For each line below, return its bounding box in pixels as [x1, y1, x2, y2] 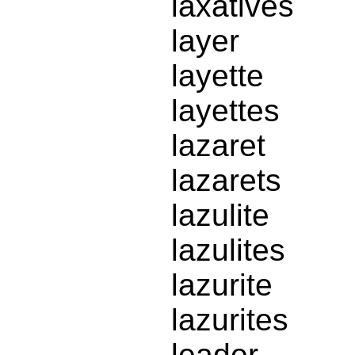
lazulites [171, 233, 285, 268]
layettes [171, 94, 280, 128]
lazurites [171, 303, 288, 338]
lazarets [171, 163, 281, 198]
